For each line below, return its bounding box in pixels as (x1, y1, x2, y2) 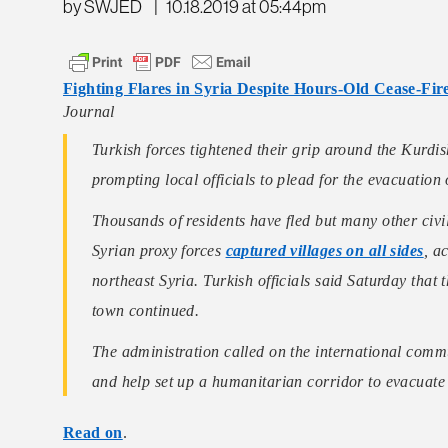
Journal (63, 103, 115, 121)
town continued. (91, 302, 200, 320)
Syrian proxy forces (91, 242, 226, 260)
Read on (63, 423, 123, 441)
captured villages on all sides (225, 242, 424, 260)
